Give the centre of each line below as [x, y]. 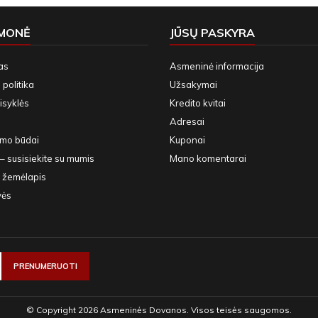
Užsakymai [193, 84]
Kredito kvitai [198, 103]
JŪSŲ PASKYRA [212, 32]
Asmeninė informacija [217, 66]
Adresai [187, 121]
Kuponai [187, 139]
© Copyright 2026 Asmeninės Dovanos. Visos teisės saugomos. [159, 309]
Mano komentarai [208, 158]
